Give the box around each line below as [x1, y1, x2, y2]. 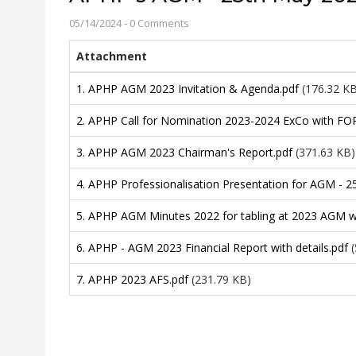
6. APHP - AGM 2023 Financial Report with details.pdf [76, 240, 348, 256]
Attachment [76, 48, 147, 64]
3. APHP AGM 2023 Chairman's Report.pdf [76, 145, 292, 161]
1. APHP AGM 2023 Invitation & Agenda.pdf [76, 81, 299, 97]
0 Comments [130, 16, 189, 31]
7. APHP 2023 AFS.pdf [76, 272, 188, 288]
